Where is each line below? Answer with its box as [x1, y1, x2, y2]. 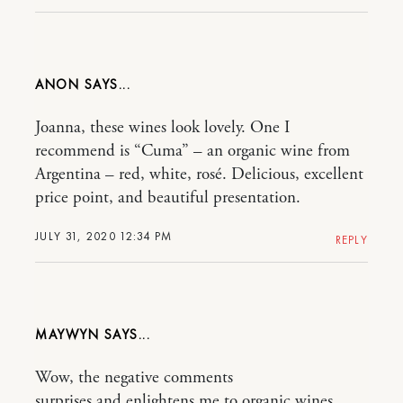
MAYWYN [35, 326, 104, 344]
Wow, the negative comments [35, 367, 233, 389]
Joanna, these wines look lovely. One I [35, 117, 290, 139]
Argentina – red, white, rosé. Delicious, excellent [35, 164, 363, 185]
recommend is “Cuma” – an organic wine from [35, 140, 350, 162]
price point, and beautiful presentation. [35, 187, 300, 209]
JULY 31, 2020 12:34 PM [35, 228, 173, 244]
